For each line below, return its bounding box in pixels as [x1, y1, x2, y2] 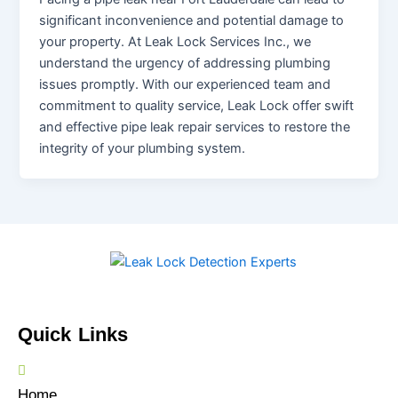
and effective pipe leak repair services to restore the [39, 118, 351, 135]
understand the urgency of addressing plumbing [39, 54, 331, 71]
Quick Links [18, 322, 128, 346]
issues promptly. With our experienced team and [39, 76, 331, 92]
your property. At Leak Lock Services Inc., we [39, 33, 312, 50]
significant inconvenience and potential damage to [39, 12, 345, 28]
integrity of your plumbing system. [39, 139, 246, 156]
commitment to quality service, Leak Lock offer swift [39, 97, 354, 114]
